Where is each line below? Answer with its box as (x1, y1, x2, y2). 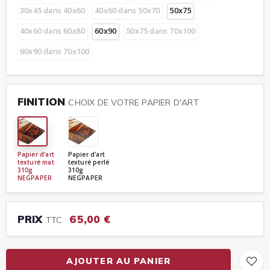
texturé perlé (67, 157, 110, 166)
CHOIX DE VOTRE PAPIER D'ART (68, 96, 199, 108)
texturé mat (17, 157, 54, 166)
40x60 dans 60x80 (20, 26, 86, 36)
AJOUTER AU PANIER (66, 255, 171, 266)
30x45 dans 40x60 (20, 5, 86, 16)
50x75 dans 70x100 (126, 26, 196, 36)
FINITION (17, 94, 69, 108)
